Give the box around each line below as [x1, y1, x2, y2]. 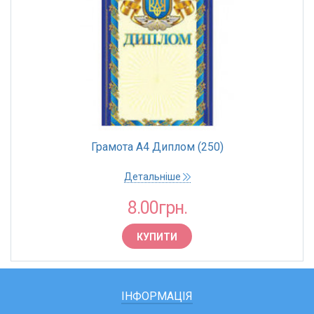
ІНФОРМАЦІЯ [121, 289, 193, 303]
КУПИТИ [137, 231, 177, 243]
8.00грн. [127, 198, 187, 218]
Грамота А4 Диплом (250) [90, 140, 224, 153]
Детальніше [123, 171, 183, 182]
